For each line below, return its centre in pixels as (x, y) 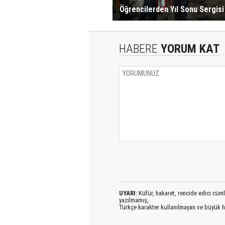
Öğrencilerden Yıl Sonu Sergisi (172, 9)
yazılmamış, (134, 200)
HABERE (138, 49)
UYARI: (128, 193)
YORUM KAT (189, 49)
